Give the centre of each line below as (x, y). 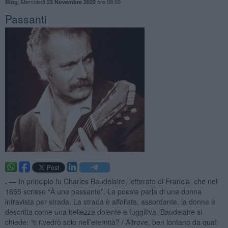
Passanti (26, 19)
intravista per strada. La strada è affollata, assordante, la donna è (110, 201)
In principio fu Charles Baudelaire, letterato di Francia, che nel (118, 181)
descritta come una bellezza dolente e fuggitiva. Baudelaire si (103, 211)
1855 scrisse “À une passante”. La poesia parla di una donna (103, 191)
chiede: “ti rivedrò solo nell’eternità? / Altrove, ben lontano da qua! (111, 222)
